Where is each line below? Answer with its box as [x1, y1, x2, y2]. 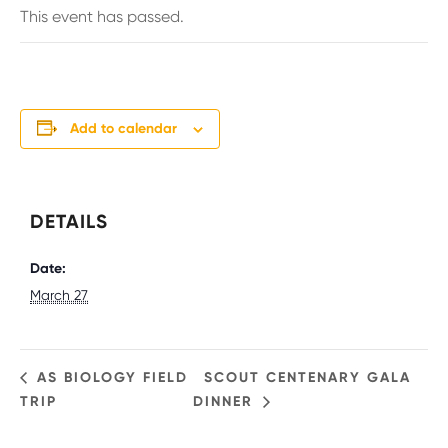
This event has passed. [20, 7, 184, 27]
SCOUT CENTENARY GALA [204, 369, 412, 387]
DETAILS [30, 210, 108, 234]
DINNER [193, 393, 260, 411]
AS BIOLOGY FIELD [31, 369, 188, 387]
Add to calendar [70, 120, 177, 138]
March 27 [30, 287, 88, 304]
